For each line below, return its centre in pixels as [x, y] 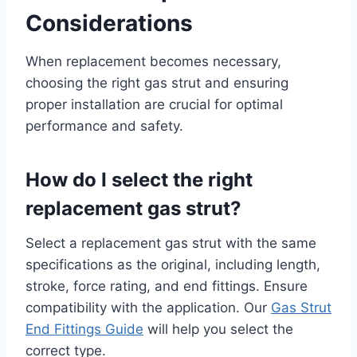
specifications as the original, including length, [173, 264]
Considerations [109, 23]
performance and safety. [104, 126]
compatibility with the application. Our [148, 307]
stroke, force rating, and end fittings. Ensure [167, 286]
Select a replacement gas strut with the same [171, 243]
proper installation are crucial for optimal [154, 104]
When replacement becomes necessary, [153, 61]
